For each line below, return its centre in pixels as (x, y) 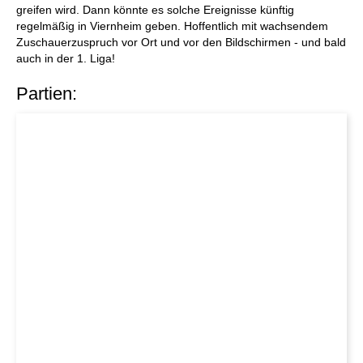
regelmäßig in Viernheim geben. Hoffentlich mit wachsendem (172, 26)
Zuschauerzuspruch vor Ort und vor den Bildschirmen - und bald (181, 42)
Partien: (47, 94)
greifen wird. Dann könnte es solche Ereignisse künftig (155, 10)
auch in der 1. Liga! (66, 58)
